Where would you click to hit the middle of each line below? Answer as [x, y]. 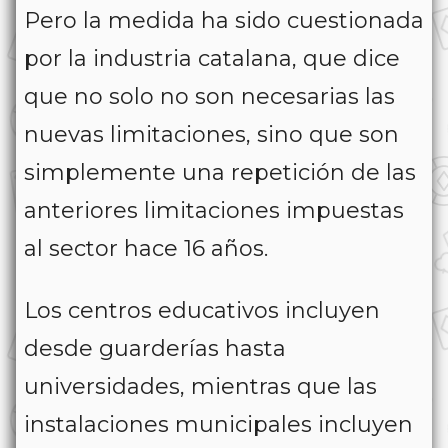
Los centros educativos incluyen [202, 311]
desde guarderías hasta [155, 349]
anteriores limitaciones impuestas [214, 211]
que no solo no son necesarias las [209, 97]
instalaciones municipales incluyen [218, 425]
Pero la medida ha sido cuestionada [224, 21]
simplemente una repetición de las [220, 173]
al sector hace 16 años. [146, 249]
